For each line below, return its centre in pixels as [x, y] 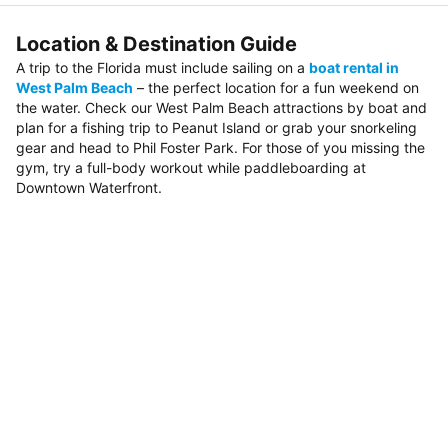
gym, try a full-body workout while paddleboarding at [191, 168]
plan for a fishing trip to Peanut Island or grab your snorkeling [216, 128]
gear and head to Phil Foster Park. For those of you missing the [220, 148]
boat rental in [354, 68]
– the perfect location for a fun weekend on [276, 88]
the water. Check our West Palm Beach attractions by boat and [221, 108]
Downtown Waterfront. [89, 188]
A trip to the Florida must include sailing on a [162, 68]
